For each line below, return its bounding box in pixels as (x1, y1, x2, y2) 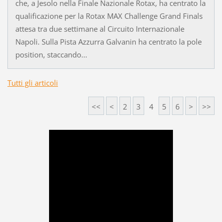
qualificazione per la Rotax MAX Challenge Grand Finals (15, 11, 203, 21)
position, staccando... (15, 50, 87, 60)
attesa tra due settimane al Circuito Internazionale (15, 24, 184, 34)
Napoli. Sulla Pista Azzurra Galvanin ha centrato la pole (15, 37, 202, 47)
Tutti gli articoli (7, 78, 58, 88)
